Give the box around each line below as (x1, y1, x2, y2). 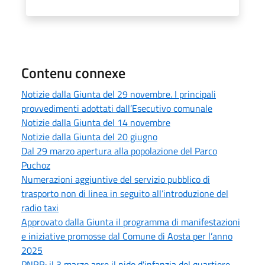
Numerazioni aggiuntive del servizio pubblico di (21, 172, 210, 186)
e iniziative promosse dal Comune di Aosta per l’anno (21, 229, 232, 243)
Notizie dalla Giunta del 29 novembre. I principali (21, 87, 216, 101)
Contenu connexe (21, 62, 125, 83)
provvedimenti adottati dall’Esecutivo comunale (21, 101, 212, 115)
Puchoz (21, 158, 50, 172)
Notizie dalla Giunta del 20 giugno (21, 130, 157, 144)
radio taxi (21, 201, 59, 215)
